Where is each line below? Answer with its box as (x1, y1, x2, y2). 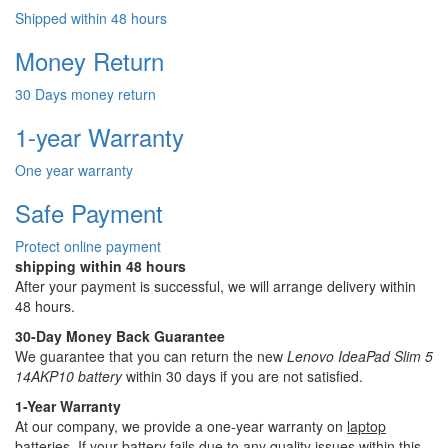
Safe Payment (15, 194, 163, 230)
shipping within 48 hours (15, 255, 186, 276)
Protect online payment (15, 235, 161, 256)
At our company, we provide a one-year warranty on (15, 415, 347, 436)
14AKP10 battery (15, 365, 122, 386)
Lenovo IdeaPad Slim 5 (287, 345, 433, 366)
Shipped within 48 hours (15, 7, 167, 28)
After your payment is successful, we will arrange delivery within (15, 275, 416, 296)
